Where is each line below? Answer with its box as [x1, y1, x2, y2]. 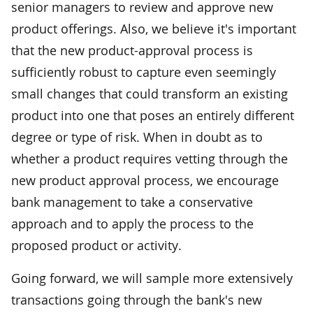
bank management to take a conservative [11, 193, 253, 210]
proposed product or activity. [11, 236, 182, 254]
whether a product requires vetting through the [11, 150, 288, 167]
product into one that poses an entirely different [11, 106, 294, 124]
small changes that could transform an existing [11, 85, 288, 102]
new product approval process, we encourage [11, 171, 279, 189]
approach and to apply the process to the [11, 214, 254, 232]
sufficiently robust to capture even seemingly [11, 63, 276, 80]
